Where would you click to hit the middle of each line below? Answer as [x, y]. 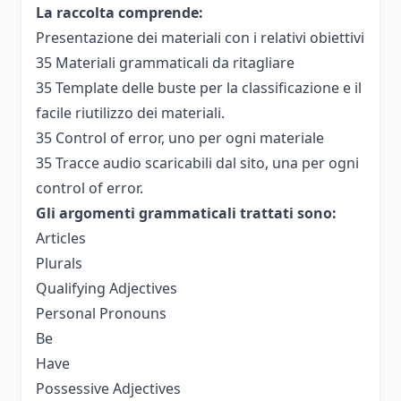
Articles [61, 238]
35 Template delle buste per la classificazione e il [199, 87]
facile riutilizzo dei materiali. [130, 112]
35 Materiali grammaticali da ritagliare [165, 62]
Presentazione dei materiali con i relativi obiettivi [200, 37]
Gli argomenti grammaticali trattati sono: [186, 213]
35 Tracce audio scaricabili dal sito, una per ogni [197, 162]
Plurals [59, 263]
